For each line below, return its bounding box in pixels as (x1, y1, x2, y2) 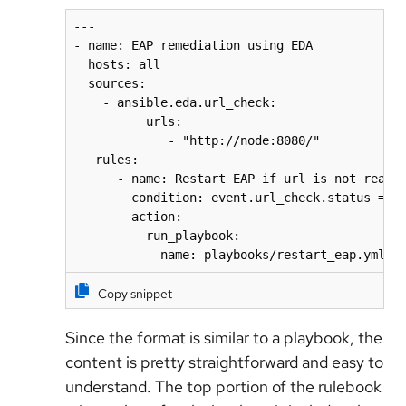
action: (73, 208, 182, 224)
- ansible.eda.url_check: (73, 94, 276, 110)
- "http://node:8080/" (73, 132, 320, 148)
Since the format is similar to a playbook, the (65, 326, 382, 348)
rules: (73, 151, 139, 167)
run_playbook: (73, 227, 240, 243)
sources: (73, 75, 146, 91)
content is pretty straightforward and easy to (65, 351, 383, 372)
